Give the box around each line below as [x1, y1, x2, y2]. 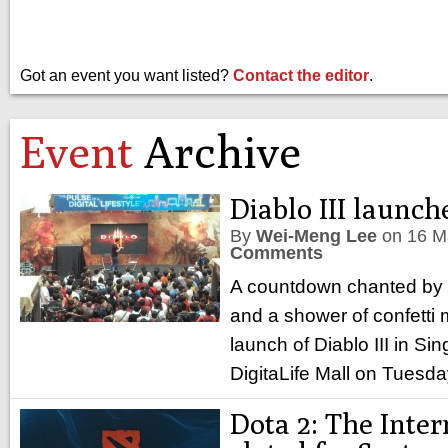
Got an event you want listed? [20, 67, 233, 84]
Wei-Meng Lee [256, 226, 377, 246]
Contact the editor [233, 67, 369, 84]
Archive [133, 125, 301, 178]
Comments [230, 243, 323, 263]
